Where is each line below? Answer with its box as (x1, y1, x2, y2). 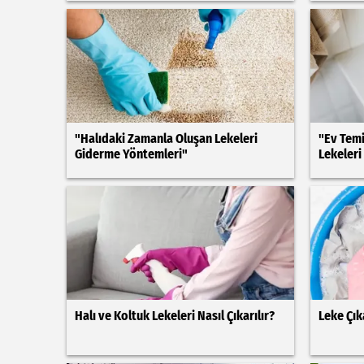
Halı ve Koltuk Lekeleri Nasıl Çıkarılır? (75, 308, 275, 323)
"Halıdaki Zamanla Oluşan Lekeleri (75, 131, 258, 146)
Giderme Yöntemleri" (75, 146, 188, 162)
